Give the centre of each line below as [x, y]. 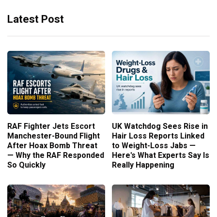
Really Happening [143, 165]
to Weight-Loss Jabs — [154, 146]
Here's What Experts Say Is [161, 156]
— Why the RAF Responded [56, 156]
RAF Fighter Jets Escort [51, 127]
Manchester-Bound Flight [54, 136]
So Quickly [26, 165]
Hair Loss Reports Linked [158, 136]
